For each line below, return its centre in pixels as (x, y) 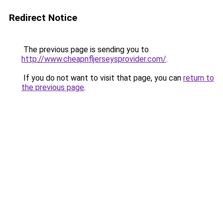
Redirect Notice (43, 18)
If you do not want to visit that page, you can (102, 78)
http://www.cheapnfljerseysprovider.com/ (94, 59)
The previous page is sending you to (85, 50)
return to (199, 78)
